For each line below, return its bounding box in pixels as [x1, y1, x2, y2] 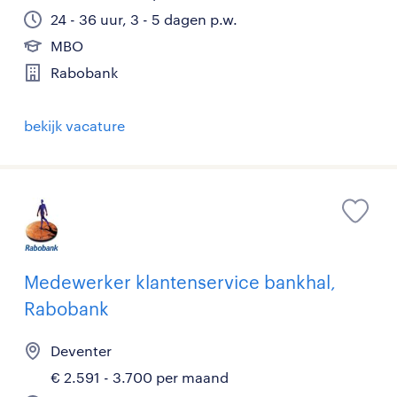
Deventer [51, 342, 112, 359]
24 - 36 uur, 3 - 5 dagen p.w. [51, 11, 237, 27]
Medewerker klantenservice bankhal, [24, 271, 336, 292]
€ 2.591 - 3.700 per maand [51, 369, 229, 385]
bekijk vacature [24, 117, 125, 134]
